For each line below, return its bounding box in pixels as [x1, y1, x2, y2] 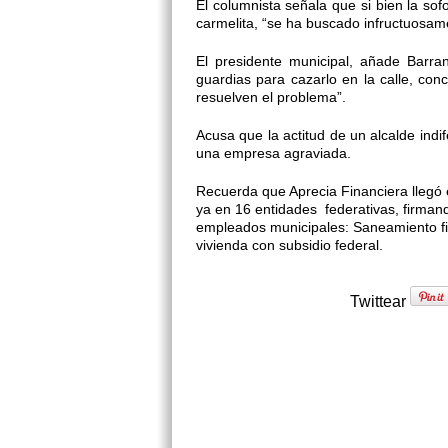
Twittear [350, 293, 410, 310]
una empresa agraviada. [196, 145, 351, 161]
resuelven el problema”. [196, 89, 346, 105]
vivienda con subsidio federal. [196, 237, 383, 253]
